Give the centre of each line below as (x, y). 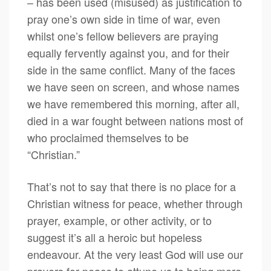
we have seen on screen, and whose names (133, 87)
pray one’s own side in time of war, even (124, 19)
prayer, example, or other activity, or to (119, 220)
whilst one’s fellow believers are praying (123, 36)
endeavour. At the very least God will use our (135, 254)
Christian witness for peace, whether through (135, 203)
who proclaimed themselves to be (108, 137)
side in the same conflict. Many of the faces (131, 70)
